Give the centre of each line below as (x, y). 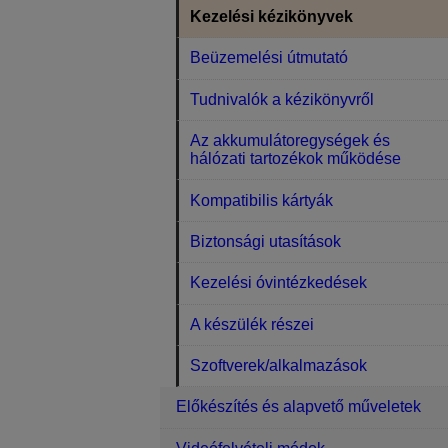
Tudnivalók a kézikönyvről (282, 99)
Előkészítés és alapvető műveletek (298, 407)
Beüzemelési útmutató (269, 58)
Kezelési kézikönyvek (272, 17)
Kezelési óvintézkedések (279, 283)
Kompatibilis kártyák (262, 200)
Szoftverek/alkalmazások (279, 366)
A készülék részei (252, 324)
